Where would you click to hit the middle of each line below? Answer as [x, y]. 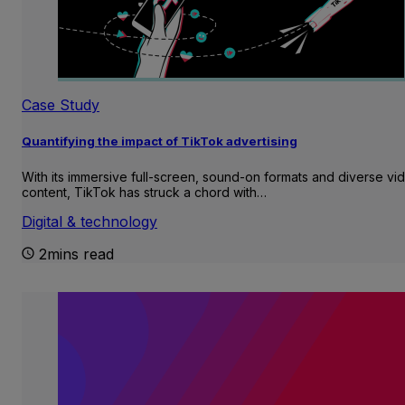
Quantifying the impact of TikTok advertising [160, 141]
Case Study [61, 105]
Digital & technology [89, 221]
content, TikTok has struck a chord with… [144, 192]
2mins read [76, 254]
